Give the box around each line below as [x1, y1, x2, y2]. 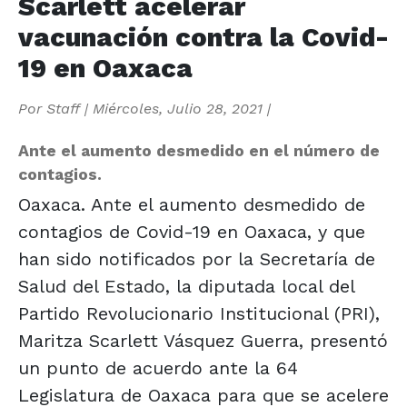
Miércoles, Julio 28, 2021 [93, 99, 263, 117]
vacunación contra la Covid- [18, 21, 389, 53]
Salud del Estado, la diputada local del [18, 274, 354, 297]
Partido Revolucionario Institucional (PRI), [18, 302, 380, 324]
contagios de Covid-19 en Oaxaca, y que [18, 220, 365, 243]
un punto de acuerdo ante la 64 [18, 356, 298, 379]
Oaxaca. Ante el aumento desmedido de [18, 193, 365, 215]
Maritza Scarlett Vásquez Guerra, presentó [18, 329, 388, 352]
